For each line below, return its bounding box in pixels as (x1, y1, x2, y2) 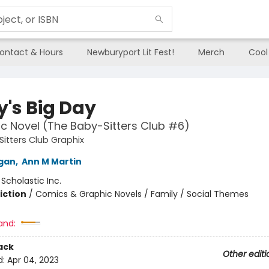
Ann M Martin (21, 156, 82, 168)
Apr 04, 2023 (7, 254, 59, 267)
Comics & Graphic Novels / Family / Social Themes (35, 188, 249, 200)
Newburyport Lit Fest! (87, 46, 174, 58)
